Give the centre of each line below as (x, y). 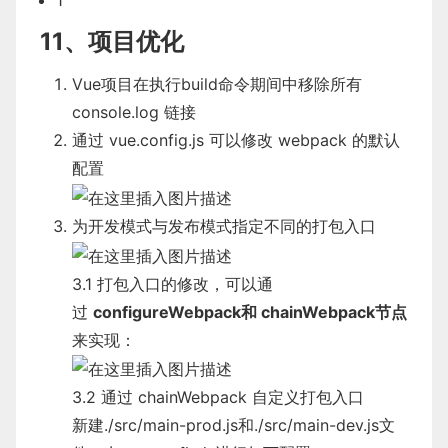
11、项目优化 (112, 42)
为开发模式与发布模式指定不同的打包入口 (224, 225)
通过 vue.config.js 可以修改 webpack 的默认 (236, 140)
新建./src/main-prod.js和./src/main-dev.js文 (233, 425)
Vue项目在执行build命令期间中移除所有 (217, 84)
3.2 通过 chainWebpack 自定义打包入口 (218, 397)
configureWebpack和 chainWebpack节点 (250, 311)
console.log (118, 112)
